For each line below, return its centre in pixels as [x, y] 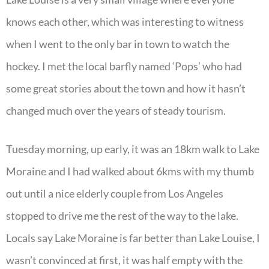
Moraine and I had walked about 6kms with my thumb [130, 171]
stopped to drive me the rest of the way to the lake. [122, 215]
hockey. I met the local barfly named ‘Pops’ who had [124, 66]
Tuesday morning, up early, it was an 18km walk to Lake [133, 149]
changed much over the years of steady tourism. [116, 110]
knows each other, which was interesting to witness [125, 21]
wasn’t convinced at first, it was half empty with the [124, 260]
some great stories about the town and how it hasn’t [126, 88]
